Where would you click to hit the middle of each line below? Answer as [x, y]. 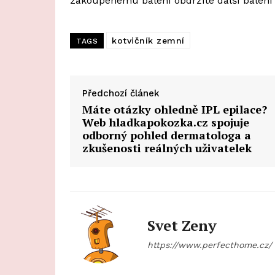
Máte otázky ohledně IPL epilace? [175, 109]
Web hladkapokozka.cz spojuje [166, 122]
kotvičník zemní [148, 40]
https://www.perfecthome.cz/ [210, 245]
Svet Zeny [182, 225]
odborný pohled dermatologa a [167, 135]
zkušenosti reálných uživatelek [167, 148]
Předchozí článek [121, 93]
